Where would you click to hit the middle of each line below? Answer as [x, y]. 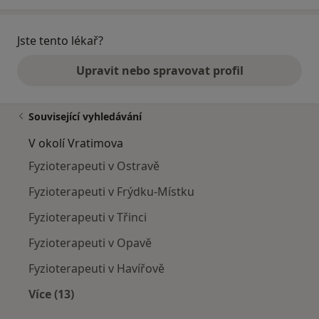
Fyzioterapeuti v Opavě [90, 243]
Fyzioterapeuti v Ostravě [94, 166]
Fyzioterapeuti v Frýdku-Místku [111, 192]
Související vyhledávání [85, 117]
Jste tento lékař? [60, 41]
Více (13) [51, 294]
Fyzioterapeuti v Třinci [88, 218]
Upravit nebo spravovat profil [159, 71]
